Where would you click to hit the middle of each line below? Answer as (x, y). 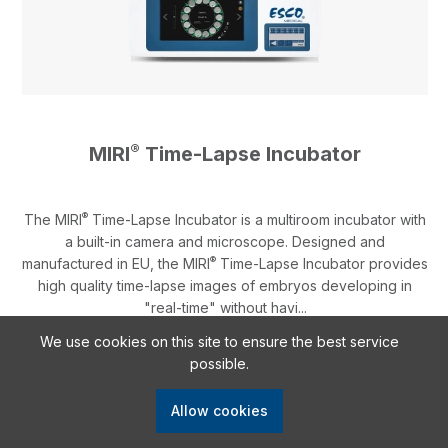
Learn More (225, 425)
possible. (219, 363)
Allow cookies (219, 410)
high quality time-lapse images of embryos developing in (225, 286)
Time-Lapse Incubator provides (322, 264)
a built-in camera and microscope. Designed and (225, 242)
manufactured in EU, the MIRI (116, 264)
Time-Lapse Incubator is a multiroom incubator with (257, 220)
